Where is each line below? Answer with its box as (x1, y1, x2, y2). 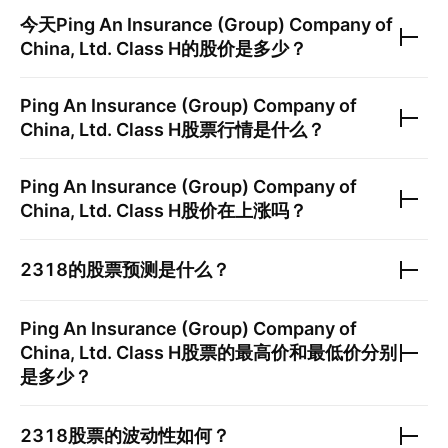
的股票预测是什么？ (68, 259, 230, 280)
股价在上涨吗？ (181, 200, 307, 221)
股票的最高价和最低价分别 (181, 342, 397, 363)
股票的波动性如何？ (68, 425, 230, 446)
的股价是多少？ (181, 38, 307, 59)
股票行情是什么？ (181, 119, 325, 140)
